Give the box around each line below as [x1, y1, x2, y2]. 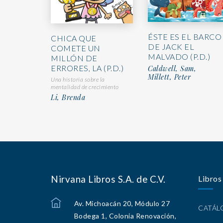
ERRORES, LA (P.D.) [51, 63, 123, 73]
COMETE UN [51, 43, 101, 53]
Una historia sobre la [51, 75, 105, 83]
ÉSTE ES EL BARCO [148, 31, 222, 41]
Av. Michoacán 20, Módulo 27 [74, 199, 170, 208]
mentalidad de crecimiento [51, 83, 119, 91]
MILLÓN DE [51, 53, 98, 63]
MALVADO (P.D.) [148, 51, 210, 61]
